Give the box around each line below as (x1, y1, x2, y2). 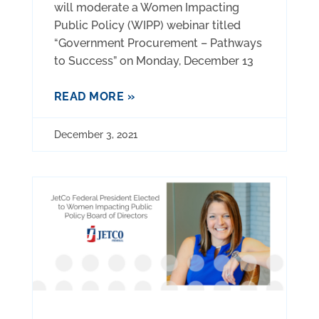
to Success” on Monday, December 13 (53, 54, 253, 68)
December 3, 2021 (53, 129, 137, 141)
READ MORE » (53, 90, 135, 104)
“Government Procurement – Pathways (53, 36, 262, 51)
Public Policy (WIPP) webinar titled (53, 19, 241, 33)
